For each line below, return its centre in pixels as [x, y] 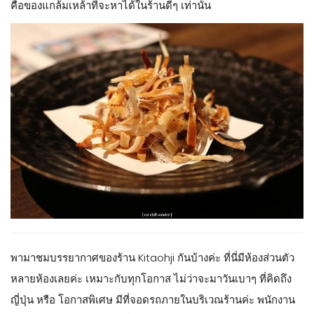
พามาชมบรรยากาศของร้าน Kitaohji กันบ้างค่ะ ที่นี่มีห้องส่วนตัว [152, 258]
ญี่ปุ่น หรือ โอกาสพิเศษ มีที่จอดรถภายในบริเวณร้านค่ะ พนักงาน [153, 300]
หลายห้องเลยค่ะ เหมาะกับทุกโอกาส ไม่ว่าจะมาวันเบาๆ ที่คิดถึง [151, 279]
